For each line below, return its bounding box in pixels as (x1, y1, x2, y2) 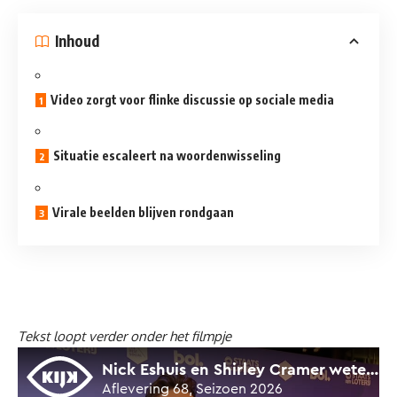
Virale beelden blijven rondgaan (52, 204, 234, 220)
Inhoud (55, 31, 99, 51)
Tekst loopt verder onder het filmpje (18, 328, 231, 346)
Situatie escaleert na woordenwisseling (53, 148, 281, 164)
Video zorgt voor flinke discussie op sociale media (51, 91, 334, 107)
